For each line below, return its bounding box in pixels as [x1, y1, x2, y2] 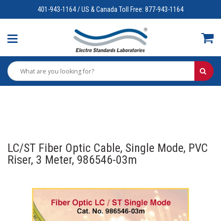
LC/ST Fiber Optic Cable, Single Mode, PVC [7, 141, 208, 155]
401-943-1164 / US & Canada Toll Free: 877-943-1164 [37, 5, 184, 13]
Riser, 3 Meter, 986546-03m [7, 152, 137, 167]
